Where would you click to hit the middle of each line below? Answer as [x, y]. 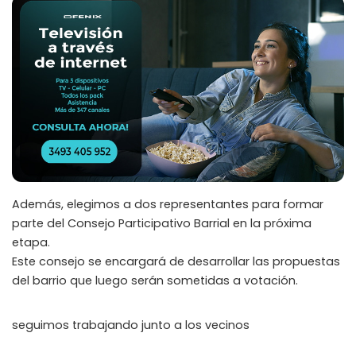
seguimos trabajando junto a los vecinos [131, 325]
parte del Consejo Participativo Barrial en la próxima [162, 224]
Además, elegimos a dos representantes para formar [168, 205]
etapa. [31, 243]
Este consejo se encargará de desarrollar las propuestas [176, 262]
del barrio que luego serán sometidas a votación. [155, 281]
